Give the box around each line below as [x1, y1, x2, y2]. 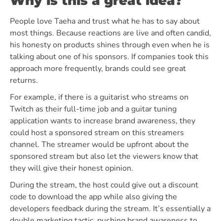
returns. [10, 75, 40, 86]
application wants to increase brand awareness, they [10, 115, 195, 126]
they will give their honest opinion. [10, 163, 135, 174]
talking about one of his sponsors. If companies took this [10, 51, 209, 62]
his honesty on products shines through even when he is [10, 39, 210, 50]
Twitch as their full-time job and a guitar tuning [10, 104, 177, 114]
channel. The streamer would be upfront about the [10, 139, 189, 150]
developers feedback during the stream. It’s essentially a [10, 203, 211, 214]
